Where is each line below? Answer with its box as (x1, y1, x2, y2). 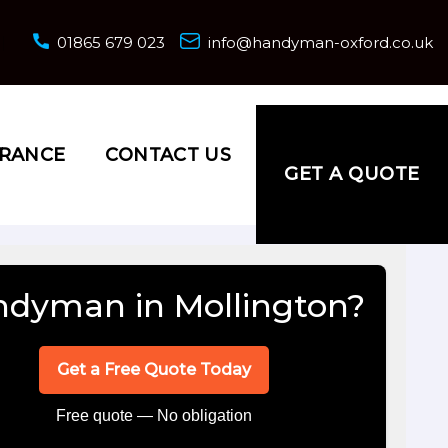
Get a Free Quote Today (57, 360, 251, 379)
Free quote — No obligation (56, 407, 252, 424)
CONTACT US (105, 144, 232, 166)
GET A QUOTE (284, 163, 420, 185)
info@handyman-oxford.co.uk (208, 33, 433, 52)
